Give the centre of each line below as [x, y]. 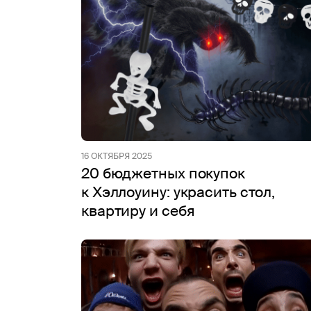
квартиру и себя [138, 211]
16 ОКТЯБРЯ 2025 [117, 156]
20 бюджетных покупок [163, 174]
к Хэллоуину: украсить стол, [178, 192]
